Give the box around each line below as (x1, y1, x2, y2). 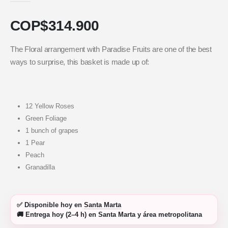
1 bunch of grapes (25, 127, 78, 135)
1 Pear (25, 139, 45, 147)
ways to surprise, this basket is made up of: (10, 58, 150, 66)
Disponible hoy (24, 201, 72, 209)
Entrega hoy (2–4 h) (25, 211, 87, 219)
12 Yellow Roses (25, 102, 74, 110)
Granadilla (25, 163, 55, 172)
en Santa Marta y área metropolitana (87, 211, 202, 219)
